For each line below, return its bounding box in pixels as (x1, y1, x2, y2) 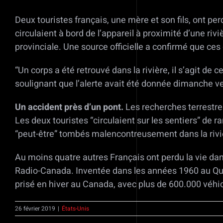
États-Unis (62, 204, 89, 214)
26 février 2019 (15, 204, 55, 214)
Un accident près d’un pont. (15, 101, 123, 114)
